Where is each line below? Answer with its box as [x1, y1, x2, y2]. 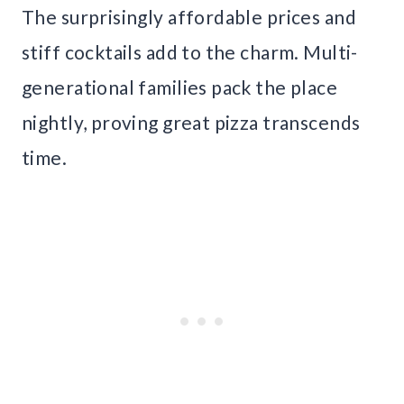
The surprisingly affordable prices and [22, 5, 356, 29]
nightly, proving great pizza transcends [22, 111, 361, 134]
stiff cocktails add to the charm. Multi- [22, 41, 358, 64]
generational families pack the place [22, 76, 338, 99]
